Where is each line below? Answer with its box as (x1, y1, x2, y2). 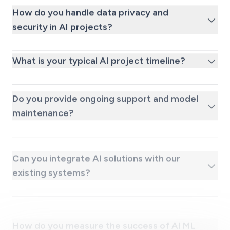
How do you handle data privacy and (12, 7, 168, 18)
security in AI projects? (12, 21, 112, 33)
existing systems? (12, 144, 90, 156)
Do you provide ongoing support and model (12, 84, 198, 95)
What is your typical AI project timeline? (12, 52, 185, 64)
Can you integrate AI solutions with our (12, 129, 180, 141)
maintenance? (12, 98, 74, 110)
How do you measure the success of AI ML (12, 175, 196, 187)
